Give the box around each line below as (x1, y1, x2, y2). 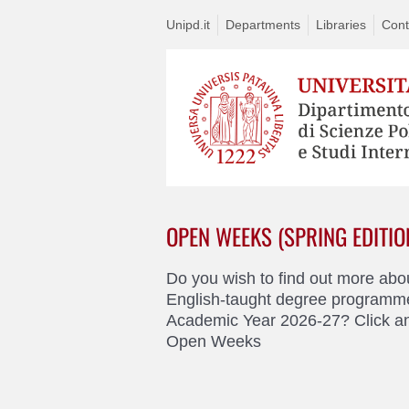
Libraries (316, 17, 366, 32)
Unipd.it (166, 17, 210, 32)
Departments (225, 17, 300, 32)
